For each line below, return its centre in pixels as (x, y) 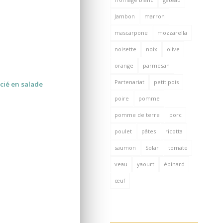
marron (155, 16)
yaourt (146, 164)
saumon (125, 147)
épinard (174, 164)
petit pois (167, 82)
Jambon (125, 16)
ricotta (174, 131)
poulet (123, 131)
